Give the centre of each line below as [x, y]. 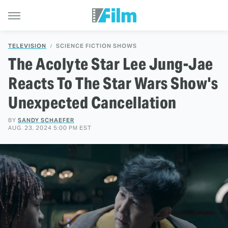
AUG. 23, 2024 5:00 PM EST [50, 128]
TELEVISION [27, 46]
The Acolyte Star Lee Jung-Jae [111, 64]
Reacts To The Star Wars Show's [113, 83]
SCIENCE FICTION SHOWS [96, 46]
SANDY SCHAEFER [46, 120]
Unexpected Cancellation [92, 103]
